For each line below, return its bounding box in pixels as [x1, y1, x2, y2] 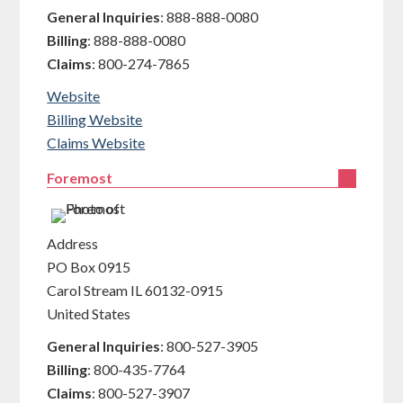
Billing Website [47, 111, 143, 128]
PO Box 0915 [47, 258, 131, 275]
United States [47, 305, 131, 322]
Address [47, 235, 99, 252]
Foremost [47, 169, 113, 186]
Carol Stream [47, 282, 129, 299]
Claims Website [47, 134, 146, 151]
